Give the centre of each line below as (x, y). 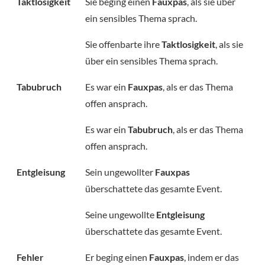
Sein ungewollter (120, 172)
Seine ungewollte (121, 214)
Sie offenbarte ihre (123, 44)
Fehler (30, 257)
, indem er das (211, 257)
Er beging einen (117, 257)
